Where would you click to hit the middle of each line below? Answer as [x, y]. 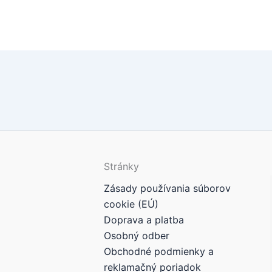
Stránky [122, 167]
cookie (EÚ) [131, 204]
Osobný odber [137, 236]
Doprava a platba [144, 220]
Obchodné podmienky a [159, 252]
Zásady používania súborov [168, 189]
